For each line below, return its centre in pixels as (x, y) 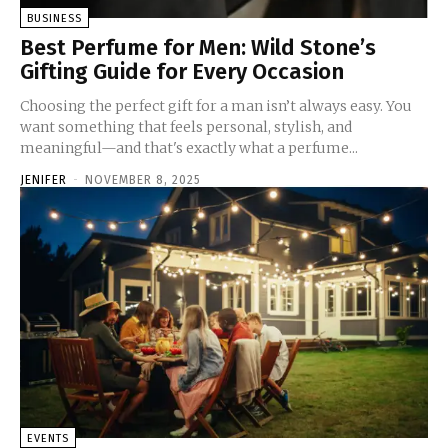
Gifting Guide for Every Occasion (182, 71)
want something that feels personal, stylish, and (186, 126)
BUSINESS (54, 18)
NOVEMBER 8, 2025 (143, 179)
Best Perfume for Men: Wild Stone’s (198, 47)
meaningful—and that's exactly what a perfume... (189, 147)
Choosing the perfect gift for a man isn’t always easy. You (216, 105)
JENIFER (43, 179)
